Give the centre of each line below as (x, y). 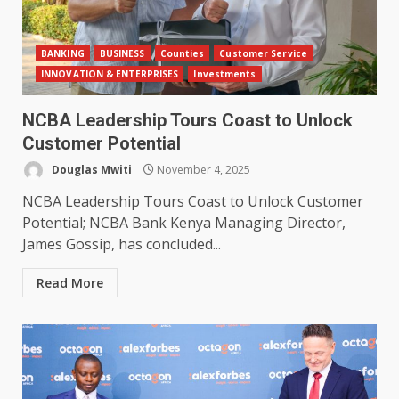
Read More (70, 283)
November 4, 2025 (202, 169)
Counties (182, 54)
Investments (225, 74)
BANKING (63, 54)
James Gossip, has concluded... (122, 244)
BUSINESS (122, 54)
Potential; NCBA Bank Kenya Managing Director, (184, 223)
